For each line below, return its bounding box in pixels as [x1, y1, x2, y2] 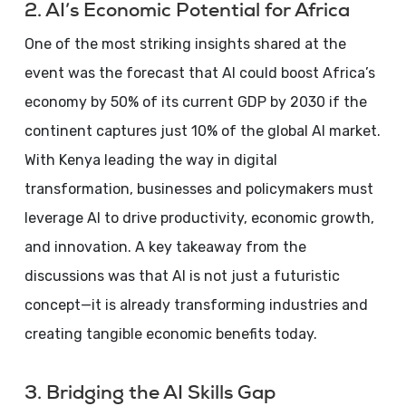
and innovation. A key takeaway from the [24, 238, 306, 256]
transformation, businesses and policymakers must [24, 180, 373, 198]
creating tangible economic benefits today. [24, 325, 317, 343]
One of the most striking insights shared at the [24, 35, 346, 53]
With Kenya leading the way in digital [24, 151, 277, 169]
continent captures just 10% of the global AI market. [24, 122, 381, 140]
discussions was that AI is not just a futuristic [24, 267, 340, 285]
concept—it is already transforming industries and [24, 296, 368, 314]
